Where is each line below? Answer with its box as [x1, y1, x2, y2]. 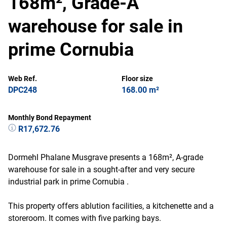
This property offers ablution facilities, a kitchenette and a [8, 201, 214, 211]
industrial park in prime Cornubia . [8, 177, 129, 186]
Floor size [122, 74, 153, 83]
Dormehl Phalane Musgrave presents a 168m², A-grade [8, 153, 203, 162]
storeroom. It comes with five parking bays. [8, 213, 161, 223]
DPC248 [8, 85, 37, 95]
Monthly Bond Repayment [8, 113, 91, 122]
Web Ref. [8, 74, 37, 83]
